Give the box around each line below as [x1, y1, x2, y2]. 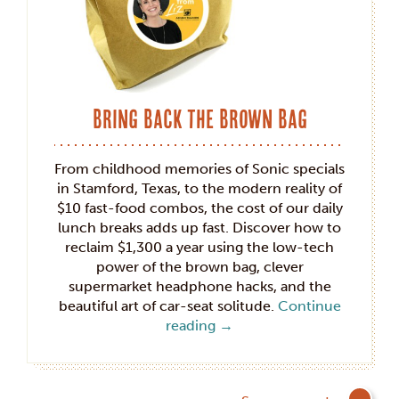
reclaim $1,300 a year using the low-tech [65, 238, 334, 256]
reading [166, 316, 219, 334]
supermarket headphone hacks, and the [68, 277, 331, 295]
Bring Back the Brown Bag [92, 103, 307, 134]
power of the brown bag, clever [95, 257, 304, 275]
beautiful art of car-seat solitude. [58, 297, 278, 314]
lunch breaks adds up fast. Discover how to [58, 218, 341, 236]
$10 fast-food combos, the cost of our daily [56, 199, 343, 216]
